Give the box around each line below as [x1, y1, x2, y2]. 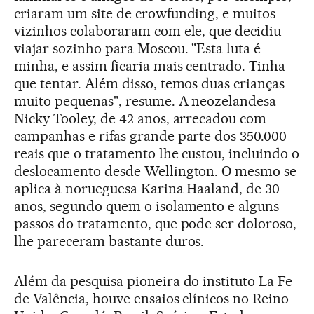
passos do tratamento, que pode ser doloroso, [14, 214, 297, 232]
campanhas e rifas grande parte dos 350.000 [14, 127, 287, 144]
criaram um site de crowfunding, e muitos [14, 4, 276, 22]
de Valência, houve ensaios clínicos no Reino [14, 289, 289, 307]
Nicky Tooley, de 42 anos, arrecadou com [14, 109, 267, 127]
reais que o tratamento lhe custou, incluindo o [14, 144, 300, 162]
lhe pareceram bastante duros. [14, 232, 205, 250]
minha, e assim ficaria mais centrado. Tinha [14, 57, 286, 74]
